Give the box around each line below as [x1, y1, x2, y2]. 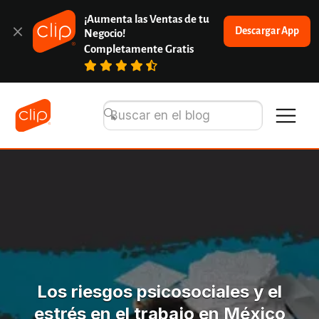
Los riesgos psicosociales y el [37, 281, 282, 303]
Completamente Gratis [84, 43, 194, 56]
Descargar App [234, 26, 299, 37]
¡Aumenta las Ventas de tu [84, 13, 210, 25]
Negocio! [84, 27, 126, 39]
